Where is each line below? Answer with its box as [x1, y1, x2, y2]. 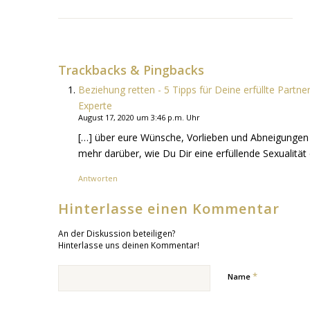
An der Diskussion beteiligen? [57, 227, 176, 239]
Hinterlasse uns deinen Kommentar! [57, 239, 199, 250]
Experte [77, 99, 112, 113]
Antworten [77, 172, 118, 183]
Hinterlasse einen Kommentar [57, 199, 280, 218]
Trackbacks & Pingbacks [57, 62, 204, 79]
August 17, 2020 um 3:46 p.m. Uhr [77, 112, 200, 123]
